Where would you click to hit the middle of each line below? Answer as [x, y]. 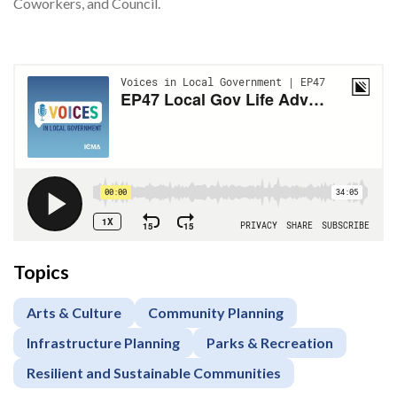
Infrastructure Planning [103, 343]
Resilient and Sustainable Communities [154, 373]
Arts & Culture [74, 313]
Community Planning [216, 313]
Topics [41, 272]
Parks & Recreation [270, 343]
